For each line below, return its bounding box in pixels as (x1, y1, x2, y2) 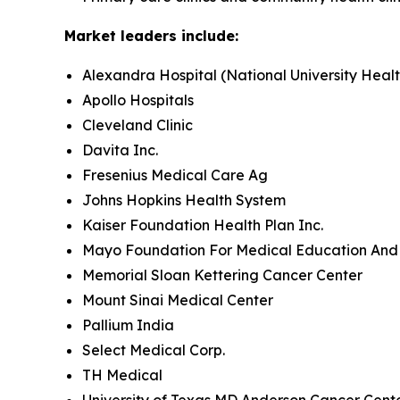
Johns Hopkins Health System (82, 191, 286, 210)
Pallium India (82, 316, 174, 335)
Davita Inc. (82, 141, 158, 160)
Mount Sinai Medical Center (82, 291, 273, 310)
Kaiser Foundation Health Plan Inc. (82, 216, 323, 235)
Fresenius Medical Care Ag (82, 166, 268, 185)
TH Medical (82, 366, 162, 385)
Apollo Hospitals (82, 91, 194, 110)
